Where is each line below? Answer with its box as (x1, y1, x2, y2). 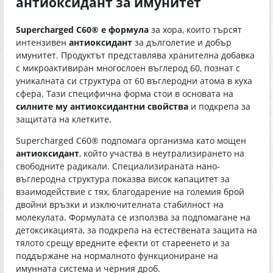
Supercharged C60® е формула (16, 23, 149, 35)
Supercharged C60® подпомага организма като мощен (16, 134, 246, 146)
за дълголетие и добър (132, 36, 232, 48)
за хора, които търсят (149, 23, 242, 35)
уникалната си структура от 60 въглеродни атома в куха (16, 74, 252, 87)
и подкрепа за (188, 100, 250, 112)
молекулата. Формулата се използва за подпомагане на (16, 211, 250, 223)
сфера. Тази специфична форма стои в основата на (16, 87, 233, 99)
